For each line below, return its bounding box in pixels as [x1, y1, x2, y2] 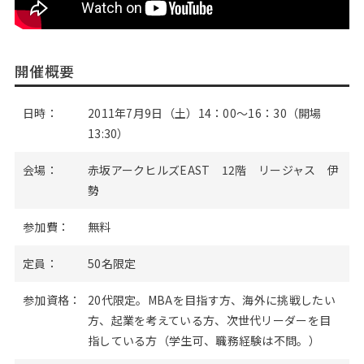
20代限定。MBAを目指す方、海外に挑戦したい [87, 292, 336, 308]
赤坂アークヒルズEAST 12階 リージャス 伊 [87, 162, 340, 178]
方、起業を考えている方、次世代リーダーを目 [87, 312, 331, 328]
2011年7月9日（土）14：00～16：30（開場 [87, 105, 322, 121]
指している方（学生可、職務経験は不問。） [87, 332, 320, 349]
